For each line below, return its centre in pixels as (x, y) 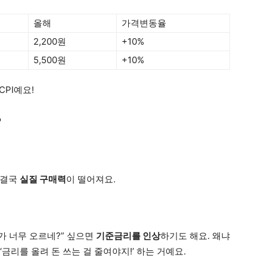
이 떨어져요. (91, 179)
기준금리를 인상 (128, 235)
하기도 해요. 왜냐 (195, 235)
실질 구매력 (43, 179)
